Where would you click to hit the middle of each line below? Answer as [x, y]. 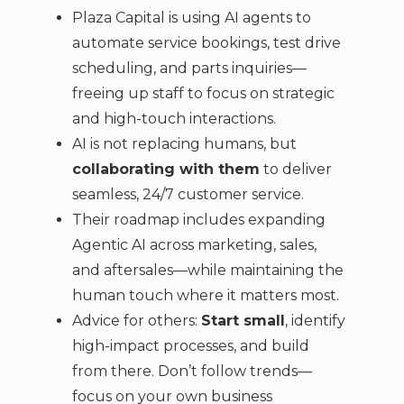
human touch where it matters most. [205, 296]
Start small [243, 321]
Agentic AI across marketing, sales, [194, 245]
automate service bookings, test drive [206, 43]
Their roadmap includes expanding [198, 220]
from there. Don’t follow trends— [192, 372]
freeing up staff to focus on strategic [203, 94]
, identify [315, 321]
